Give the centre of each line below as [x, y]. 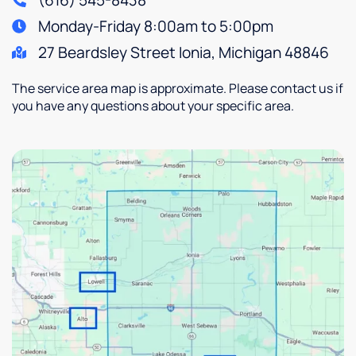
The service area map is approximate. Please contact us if [178, 89]
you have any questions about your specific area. [153, 106]
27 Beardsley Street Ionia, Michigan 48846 [183, 53]
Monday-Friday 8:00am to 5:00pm [155, 27]
